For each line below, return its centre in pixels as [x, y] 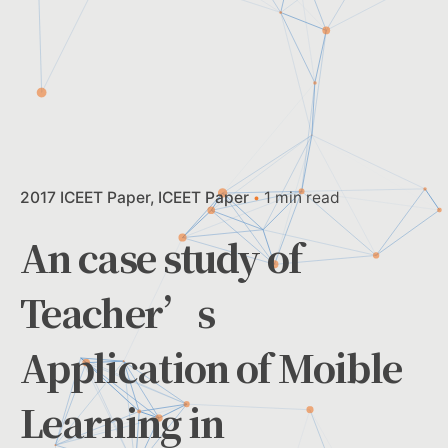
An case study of [161, 258]
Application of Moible [211, 368]
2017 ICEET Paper [85, 198]
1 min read [302, 198]
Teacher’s [117, 313]
